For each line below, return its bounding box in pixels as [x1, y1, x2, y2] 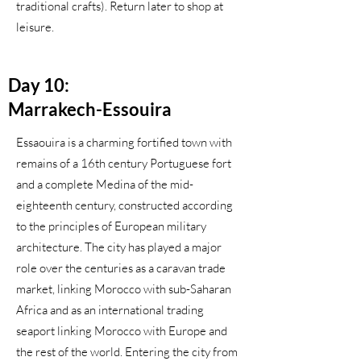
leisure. [16, 19, 54, 35]
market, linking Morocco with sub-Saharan [16, 281, 231, 297]
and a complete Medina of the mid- [16, 176, 193, 192]
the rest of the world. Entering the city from [16, 344, 238, 359]
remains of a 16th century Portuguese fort [16, 156, 231, 171]
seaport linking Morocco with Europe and [16, 323, 227, 338]
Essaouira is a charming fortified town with [16, 135, 232, 150]
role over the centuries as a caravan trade [16, 260, 226, 276]
